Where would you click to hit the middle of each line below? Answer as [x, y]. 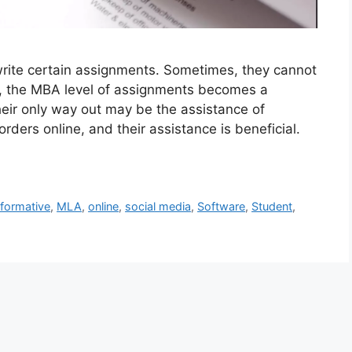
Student [272, 207]
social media [158, 207]
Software [222, 207]
